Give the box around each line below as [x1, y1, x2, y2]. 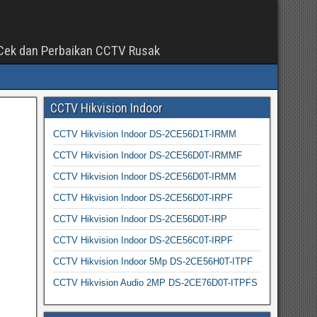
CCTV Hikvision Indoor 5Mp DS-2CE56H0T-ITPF [52, 256, 253, 267]
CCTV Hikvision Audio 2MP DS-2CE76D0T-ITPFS [52, 277, 258, 288]
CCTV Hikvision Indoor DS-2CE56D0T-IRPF [52, 192, 233, 203]
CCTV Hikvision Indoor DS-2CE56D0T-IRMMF [52, 150, 242, 161]
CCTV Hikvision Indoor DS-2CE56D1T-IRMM [52, 129, 236, 139]
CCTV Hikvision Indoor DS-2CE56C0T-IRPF [52, 235, 233, 246]
